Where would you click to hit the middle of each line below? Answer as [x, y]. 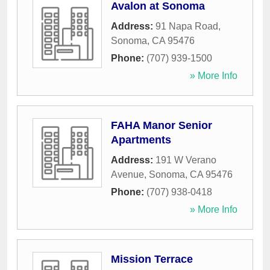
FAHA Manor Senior [162, 126]
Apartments [141, 140]
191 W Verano [186, 160]
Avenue [127, 175]
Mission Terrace [152, 259]
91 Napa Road [187, 27]
